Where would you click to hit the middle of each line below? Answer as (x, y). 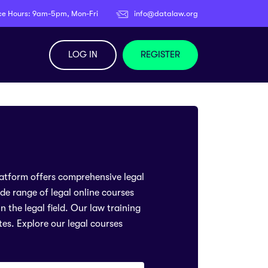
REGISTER (160, 54)
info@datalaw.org (166, 13)
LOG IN (83, 54)
